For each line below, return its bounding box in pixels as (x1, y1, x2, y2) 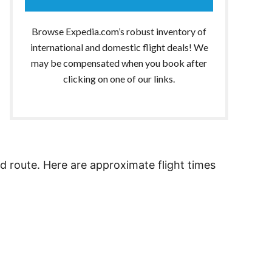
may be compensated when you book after (31, 56, 207, 69)
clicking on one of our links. (63, 72, 175, 84)
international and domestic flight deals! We (30, 41, 208, 53)
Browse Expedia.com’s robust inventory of (32, 25, 206, 37)
